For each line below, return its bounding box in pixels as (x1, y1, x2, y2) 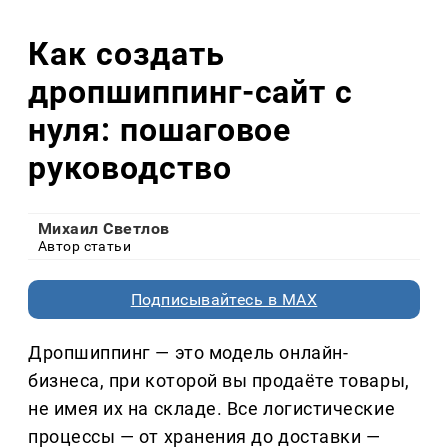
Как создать (28, 34, 225, 73)
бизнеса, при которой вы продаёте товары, (28, 370, 410, 392)
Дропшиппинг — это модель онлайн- (28, 342, 349, 364)
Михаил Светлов (38, 219, 170, 239)
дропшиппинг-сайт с (28, 72, 354, 111)
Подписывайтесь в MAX (130, 290, 318, 310)
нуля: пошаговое (28, 110, 292, 149)
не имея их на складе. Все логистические (28, 398, 396, 420)
